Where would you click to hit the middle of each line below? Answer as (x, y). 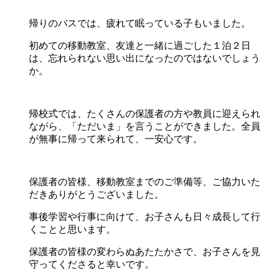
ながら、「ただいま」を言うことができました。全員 (145, 126)
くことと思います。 (72, 229)
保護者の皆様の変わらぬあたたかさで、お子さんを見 (145, 251)
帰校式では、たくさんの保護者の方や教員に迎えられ (145, 113)
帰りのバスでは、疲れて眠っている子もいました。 (140, 23)
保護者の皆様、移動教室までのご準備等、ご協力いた (145, 181)
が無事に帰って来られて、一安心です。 (116, 139)
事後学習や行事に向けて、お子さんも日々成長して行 (145, 216)
